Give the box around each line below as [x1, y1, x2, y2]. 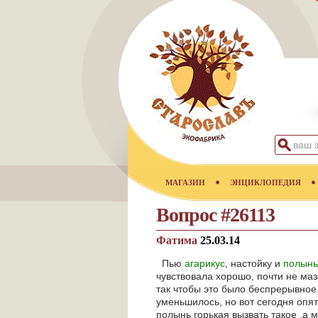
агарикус [185, 258, 225, 269]
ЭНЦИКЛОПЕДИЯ [230, 178, 301, 187]
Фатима [156, 234, 200, 246]
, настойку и [225, 258, 283, 269]
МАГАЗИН [165, 178, 205, 187]
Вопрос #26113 [156, 204, 275, 226]
